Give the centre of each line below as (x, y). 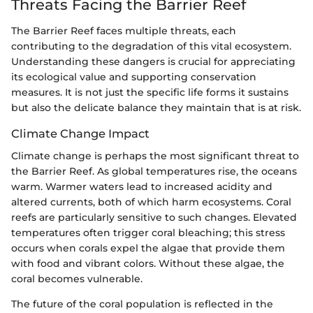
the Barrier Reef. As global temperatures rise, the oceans (154, 172)
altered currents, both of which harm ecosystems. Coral (151, 202)
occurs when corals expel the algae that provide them (148, 248)
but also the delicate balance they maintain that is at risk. (156, 108)
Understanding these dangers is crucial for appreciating (153, 62)
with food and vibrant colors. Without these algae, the (148, 264)
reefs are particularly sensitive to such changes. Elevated (154, 218)
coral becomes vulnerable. (77, 279)
